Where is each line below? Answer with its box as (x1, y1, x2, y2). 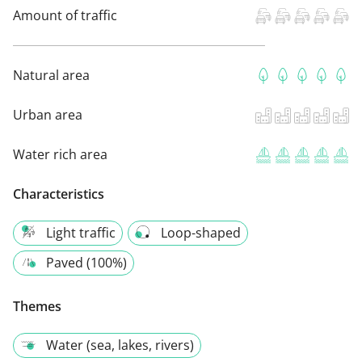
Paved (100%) (46, 253, 127, 271)
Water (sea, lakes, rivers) (46, 335, 194, 354)
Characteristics (13, 184, 104, 203)
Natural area (13, 65, 90, 84)
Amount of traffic (13, 6, 117, 24)
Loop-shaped (161, 223, 241, 242)
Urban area (13, 105, 82, 124)
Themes (13, 297, 61, 315)
